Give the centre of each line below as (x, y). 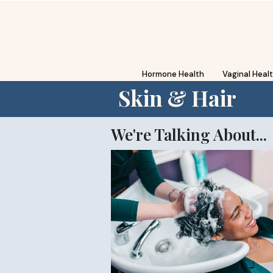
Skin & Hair (177, 98)
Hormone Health (173, 74)
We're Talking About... (189, 134)
